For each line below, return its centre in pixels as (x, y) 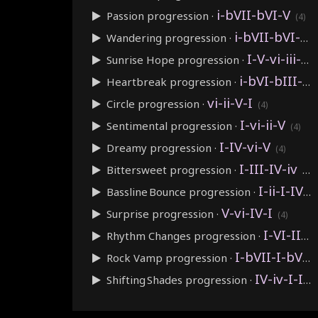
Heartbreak (137, 81)
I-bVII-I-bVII (269, 256)
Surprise (128, 213)
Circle (121, 103)
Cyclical (125, 301)
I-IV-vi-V (245, 146)
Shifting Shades (144, 279)
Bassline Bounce (146, 191)
